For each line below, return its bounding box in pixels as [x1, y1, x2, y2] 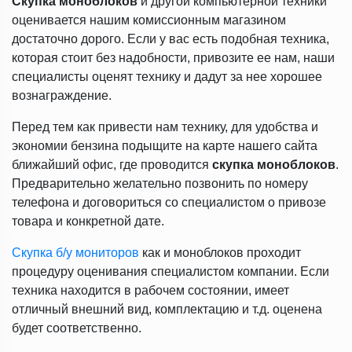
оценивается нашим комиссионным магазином [12, 13, 286, 27]
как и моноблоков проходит [139, 246, 301, 259]
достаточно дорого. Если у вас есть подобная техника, [12, 32, 329, 46]
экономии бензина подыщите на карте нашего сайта [12, 139, 317, 152]
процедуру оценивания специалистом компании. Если [12, 265, 329, 278]
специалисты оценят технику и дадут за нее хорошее [12, 70, 322, 83]
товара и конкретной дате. [12, 214, 164, 228]
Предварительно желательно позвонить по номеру [12, 177, 308, 190]
